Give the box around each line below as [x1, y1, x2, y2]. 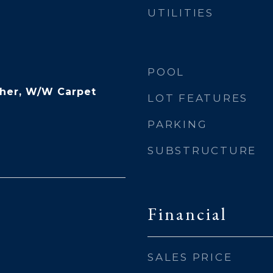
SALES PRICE [147, 251, 233, 263]
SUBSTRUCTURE [147, 144, 257, 157]
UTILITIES [147, 7, 214, 19]
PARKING [147, 118, 208, 130]
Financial [147, 202, 227, 225]
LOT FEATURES [147, 92, 248, 104]
